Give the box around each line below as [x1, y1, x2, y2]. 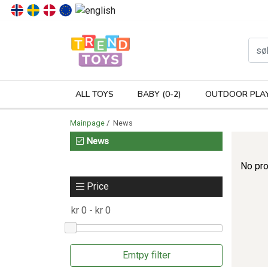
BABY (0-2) [137, 89, 181, 100]
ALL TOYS [75, 89, 114, 100]
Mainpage [70, 118, 105, 127]
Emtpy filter [122, 249, 170, 261]
